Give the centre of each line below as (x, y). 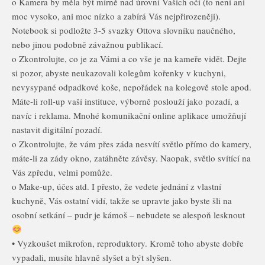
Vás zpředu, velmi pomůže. (62, 172)
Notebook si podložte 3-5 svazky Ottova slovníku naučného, (124, 30)
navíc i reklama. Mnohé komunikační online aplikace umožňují (129, 115)
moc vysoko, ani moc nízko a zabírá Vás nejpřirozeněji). (116, 16)
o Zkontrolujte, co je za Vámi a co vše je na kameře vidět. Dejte (129, 59)
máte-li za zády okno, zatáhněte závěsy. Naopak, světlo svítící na (131, 158)
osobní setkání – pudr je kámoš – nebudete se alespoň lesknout (128, 215)
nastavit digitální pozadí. (57, 130)
